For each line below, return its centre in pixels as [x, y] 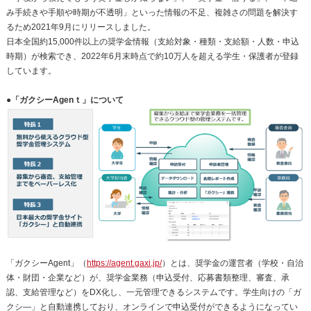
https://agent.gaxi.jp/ [124, 263]
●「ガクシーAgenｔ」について [65, 100]
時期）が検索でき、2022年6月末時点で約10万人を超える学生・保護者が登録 [152, 56]
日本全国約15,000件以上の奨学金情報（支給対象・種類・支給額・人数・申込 [152, 41]
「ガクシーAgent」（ [46, 263]
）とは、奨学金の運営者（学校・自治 [232, 263]
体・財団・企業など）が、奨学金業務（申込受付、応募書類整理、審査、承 [148, 278]
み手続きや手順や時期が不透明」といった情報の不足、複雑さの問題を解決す [152, 12]
